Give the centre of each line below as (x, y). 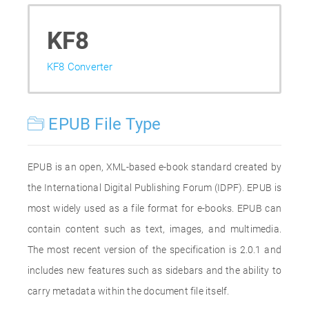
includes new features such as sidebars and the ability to (154, 270)
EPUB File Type (103, 124)
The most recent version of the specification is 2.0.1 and (154, 250)
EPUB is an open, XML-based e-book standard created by (154, 167)
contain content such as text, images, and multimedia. (154, 229)
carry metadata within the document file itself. (129, 291)
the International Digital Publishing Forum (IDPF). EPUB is (154, 188)
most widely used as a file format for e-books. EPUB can (154, 208)
